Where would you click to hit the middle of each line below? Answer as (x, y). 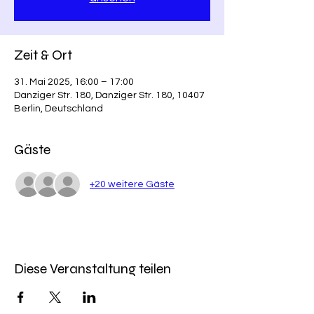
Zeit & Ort (43, 55)
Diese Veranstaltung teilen (93, 269)
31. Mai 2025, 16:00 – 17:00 (74, 82)
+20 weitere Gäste (132, 184)
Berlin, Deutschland (59, 109)
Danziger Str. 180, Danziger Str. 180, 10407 (109, 95)
